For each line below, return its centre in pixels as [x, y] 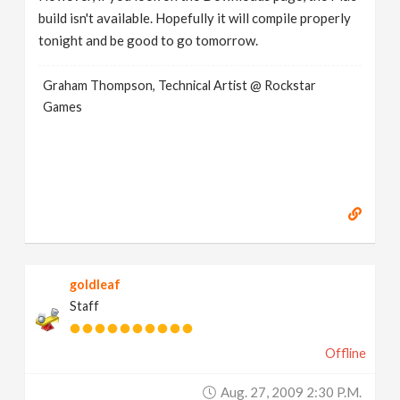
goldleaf [96, 284]
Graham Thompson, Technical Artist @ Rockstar [180, 85]
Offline [345, 353]
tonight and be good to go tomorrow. [149, 40]
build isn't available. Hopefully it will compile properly [195, 18]
